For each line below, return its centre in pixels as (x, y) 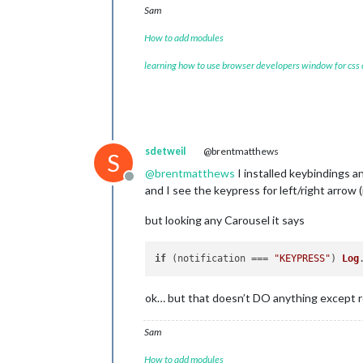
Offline (148, 184)
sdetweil (165, 151)
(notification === (220, 259)
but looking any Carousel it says (225, 220)
